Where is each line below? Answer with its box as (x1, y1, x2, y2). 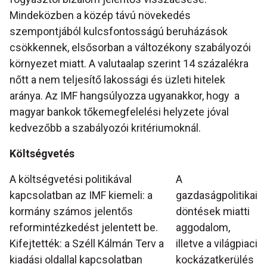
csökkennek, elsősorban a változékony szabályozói (10, 41, 251, 54)
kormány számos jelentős (10, 205, 133, 218)
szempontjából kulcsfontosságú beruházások (10, 25, 228, 38)
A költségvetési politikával (10, 173, 132, 186)
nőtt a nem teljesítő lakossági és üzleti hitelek (10, 73, 225, 86)
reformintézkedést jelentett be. (10, 221, 158, 234)
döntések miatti (175, 205, 250, 218)
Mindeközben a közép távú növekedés (10, 9, 191, 22)
